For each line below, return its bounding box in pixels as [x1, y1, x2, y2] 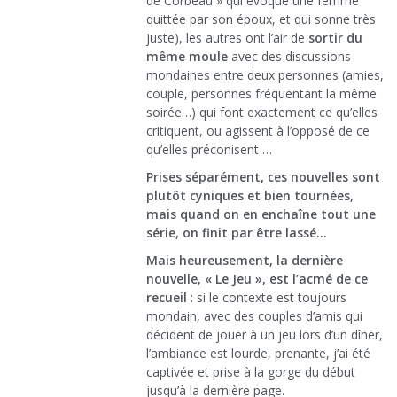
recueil [146, 289, 187, 307]
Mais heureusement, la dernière [146, 252, 343, 269]
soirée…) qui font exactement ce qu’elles [146, 104, 378, 121]
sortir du [308, 29, 362, 47]
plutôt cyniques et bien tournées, [146, 187, 354, 205]
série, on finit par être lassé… [146, 224, 327, 242]
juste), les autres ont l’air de [146, 29, 308, 47]
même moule [146, 48, 228, 66]
